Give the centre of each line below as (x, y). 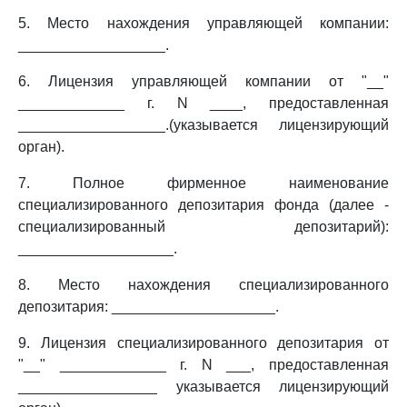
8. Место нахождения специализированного (203, 285)
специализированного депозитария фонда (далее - (203, 205)
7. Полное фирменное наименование (203, 183)
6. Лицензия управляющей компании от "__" (203, 81)
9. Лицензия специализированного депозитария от (203, 343)
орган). (41, 147)
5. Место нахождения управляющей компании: (203, 23)
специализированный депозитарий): (203, 227)
